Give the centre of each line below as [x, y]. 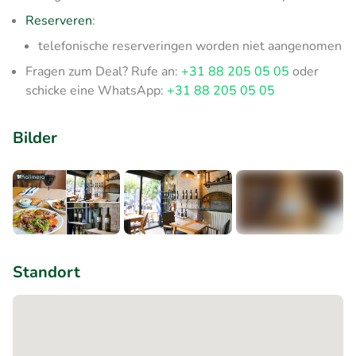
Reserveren [59, 20]
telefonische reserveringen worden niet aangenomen [190, 46]
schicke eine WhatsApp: [96, 90]
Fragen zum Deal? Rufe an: [103, 71]
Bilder [35, 137]
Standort [46, 272]
